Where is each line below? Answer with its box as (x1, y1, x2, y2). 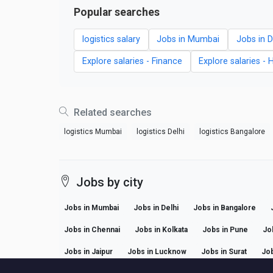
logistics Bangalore (199, 127, 265, 136)
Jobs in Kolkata (135, 225, 188, 234)
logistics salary (82, 34, 140, 45)
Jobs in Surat (201, 247, 247, 256)
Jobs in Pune (202, 225, 248, 234)
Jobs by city (76, 174, 143, 190)
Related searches (71, 106, 152, 118)
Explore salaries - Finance (82, 56, 182, 67)
